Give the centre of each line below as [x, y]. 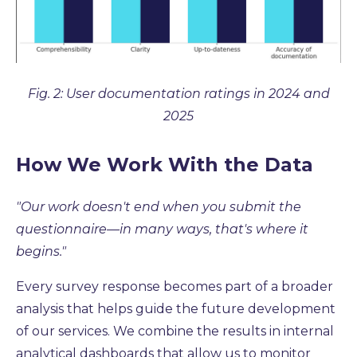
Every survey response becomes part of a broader [175, 287]
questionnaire [61, 229]
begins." [41, 252]
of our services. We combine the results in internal [175, 331]
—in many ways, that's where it [208, 229]
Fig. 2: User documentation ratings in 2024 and [178, 94]
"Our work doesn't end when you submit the [159, 207]
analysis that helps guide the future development [176, 309]
